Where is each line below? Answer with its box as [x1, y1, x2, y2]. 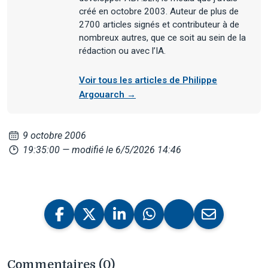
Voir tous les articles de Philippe [79, 74, 217, 86]
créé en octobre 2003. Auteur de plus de [79, 5, 239, 17]
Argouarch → [79, 89, 136, 100]
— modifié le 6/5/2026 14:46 [62, 144, 182, 156]
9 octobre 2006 [20, 129, 87, 141]
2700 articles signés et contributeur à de [79, 19, 239, 30]
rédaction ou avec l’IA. [79, 45, 166, 56]
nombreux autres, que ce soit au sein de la [79, 32, 246, 43]
